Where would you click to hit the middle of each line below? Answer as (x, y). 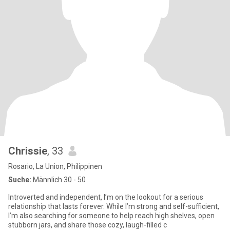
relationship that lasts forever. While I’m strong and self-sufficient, (57, 206)
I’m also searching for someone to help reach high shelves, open (111, 216)
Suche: (20, 180)
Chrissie (28, 151)
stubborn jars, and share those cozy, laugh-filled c (88, 225)
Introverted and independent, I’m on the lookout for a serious (106, 197)
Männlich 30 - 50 (59, 180)
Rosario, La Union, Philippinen (55, 166)
